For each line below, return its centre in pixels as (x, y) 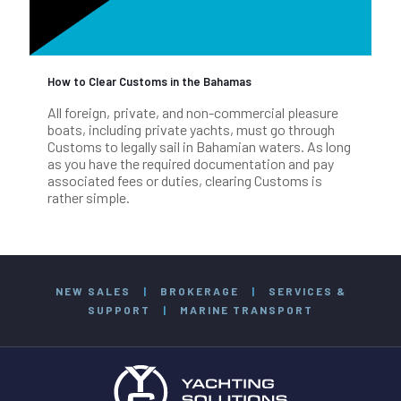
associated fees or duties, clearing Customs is (185, 180)
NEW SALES (93, 290)
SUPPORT (119, 309)
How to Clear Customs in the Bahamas (149, 81)
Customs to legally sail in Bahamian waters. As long (199, 146)
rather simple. (89, 197)
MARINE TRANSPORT (247, 309)
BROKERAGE (199, 290)
